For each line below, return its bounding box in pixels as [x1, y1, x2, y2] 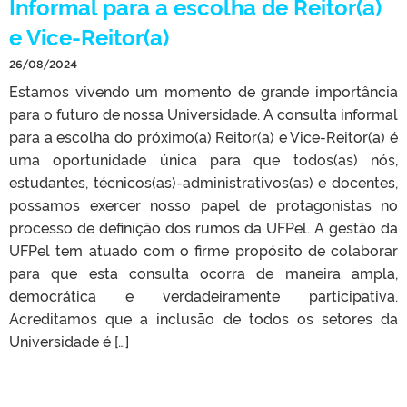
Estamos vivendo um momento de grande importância [9, 81, 398, 102]
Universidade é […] [9, 331, 129, 352]
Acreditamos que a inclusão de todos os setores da [9, 308, 398, 329]
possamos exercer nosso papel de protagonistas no [9, 194, 398, 215]
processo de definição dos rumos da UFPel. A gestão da [9, 217, 398, 238]
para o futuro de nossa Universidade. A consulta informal [9, 104, 398, 124]
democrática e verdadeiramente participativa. [9, 285, 398, 306]
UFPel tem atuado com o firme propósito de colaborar [9, 240, 398, 261]
